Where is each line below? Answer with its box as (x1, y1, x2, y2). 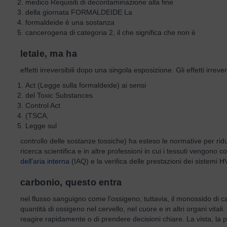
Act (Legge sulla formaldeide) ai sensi (25, 81, 146, 89)
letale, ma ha (20, 49, 77, 59)
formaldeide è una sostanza (25, 18, 115, 26)
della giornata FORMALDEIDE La (25, 8, 132, 16)
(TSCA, (25, 111, 49, 120)
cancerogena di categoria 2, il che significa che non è (25, 28, 196, 36)
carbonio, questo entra (20, 177, 122, 187)
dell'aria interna (20, 157, 69, 165)
